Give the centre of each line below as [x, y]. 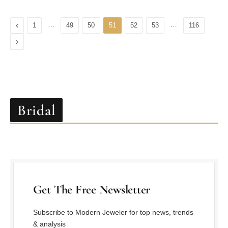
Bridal [37, 110]
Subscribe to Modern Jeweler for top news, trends [113, 212]
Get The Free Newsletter [92, 190]
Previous [32, 25]
